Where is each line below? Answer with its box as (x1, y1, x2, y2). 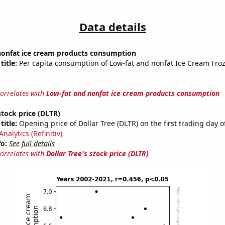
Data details (79, 19, 146, 35)
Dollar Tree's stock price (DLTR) (46, 149, 149, 159)
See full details (9, 139, 55, 149)
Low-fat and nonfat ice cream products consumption (46, 88, 219, 98)
